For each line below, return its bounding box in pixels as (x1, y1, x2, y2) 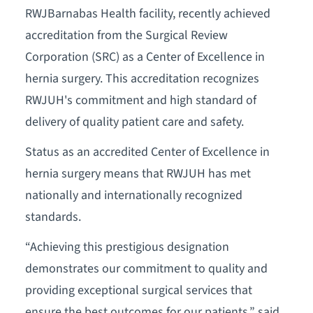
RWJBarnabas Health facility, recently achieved (24, 5, 270, 23)
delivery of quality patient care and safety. (24, 113, 244, 131)
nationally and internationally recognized (24, 187, 242, 205)
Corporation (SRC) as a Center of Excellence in (24, 48, 265, 66)
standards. (24, 208, 81, 226)
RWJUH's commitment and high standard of (24, 92, 256, 110)
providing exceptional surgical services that (24, 281, 252, 299)
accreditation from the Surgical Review (24, 27, 228, 45)
